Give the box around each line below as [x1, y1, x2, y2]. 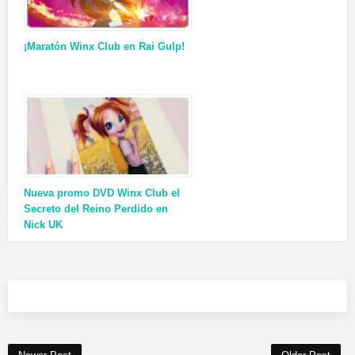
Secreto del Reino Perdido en [24, 203, 168, 216]
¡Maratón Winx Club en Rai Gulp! [24, 40, 185, 53]
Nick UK [24, 219, 63, 231]
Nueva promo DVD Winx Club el [24, 187, 180, 200]
